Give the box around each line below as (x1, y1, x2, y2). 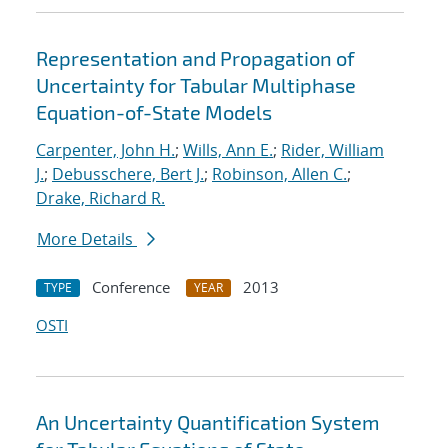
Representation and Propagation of (36, 46, 355, 71)
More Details (37, 228, 137, 251)
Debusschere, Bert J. (52, 163, 204, 186)
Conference (92, 277, 170, 298)
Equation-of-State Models (36, 100, 272, 125)
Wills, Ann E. (183, 139, 273, 162)
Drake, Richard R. (36, 187, 165, 210)
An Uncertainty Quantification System (36, 410, 380, 435)
